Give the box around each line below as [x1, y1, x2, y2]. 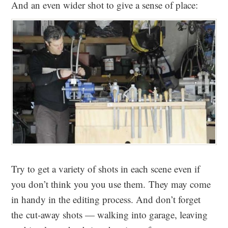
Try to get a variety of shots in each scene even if [11, 162, 201, 176]
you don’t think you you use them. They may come [11, 178, 211, 191]
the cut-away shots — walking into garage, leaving [11, 208, 208, 221]
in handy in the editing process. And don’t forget [11, 193, 201, 206]
